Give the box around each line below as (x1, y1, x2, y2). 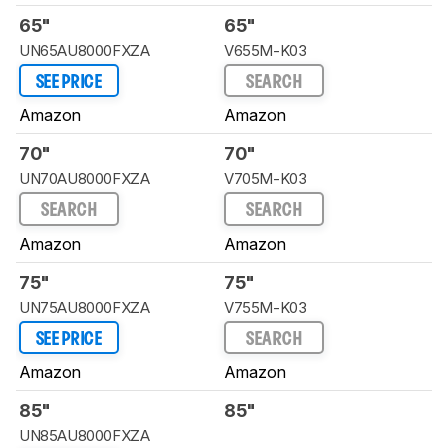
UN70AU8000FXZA (19, 169, 150, 189)
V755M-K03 (224, 297, 307, 317)
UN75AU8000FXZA (19, 297, 150, 317)
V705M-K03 (224, 169, 307, 189)
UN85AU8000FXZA (19, 426, 150, 446)
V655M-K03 (224, 40, 307, 60)
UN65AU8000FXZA (19, 40, 150, 60)
